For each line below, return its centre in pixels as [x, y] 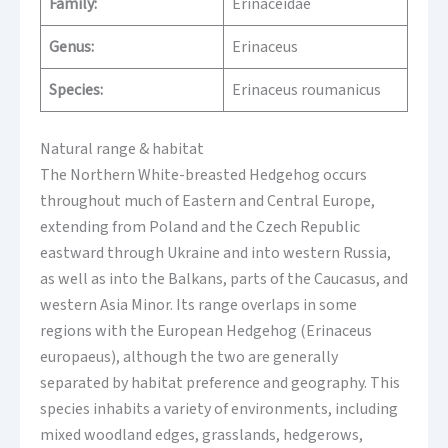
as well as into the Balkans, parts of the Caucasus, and [224, 279]
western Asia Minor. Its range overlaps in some [198, 305]
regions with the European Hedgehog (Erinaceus [206, 331]
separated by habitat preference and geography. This [220, 383]
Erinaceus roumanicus [306, 90]
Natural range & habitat [122, 149]
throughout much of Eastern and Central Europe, [207, 201]
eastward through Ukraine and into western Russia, [215, 253]
